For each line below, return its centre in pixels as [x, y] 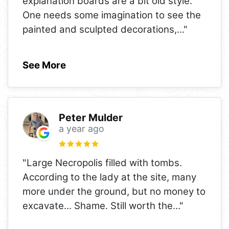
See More [44, 65]
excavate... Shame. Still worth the [98, 205]
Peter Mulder [90, 117]
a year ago [81, 128]
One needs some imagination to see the [112, 15]
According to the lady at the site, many [109, 177]
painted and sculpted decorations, [100, 29]
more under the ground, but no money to [114, 191]
